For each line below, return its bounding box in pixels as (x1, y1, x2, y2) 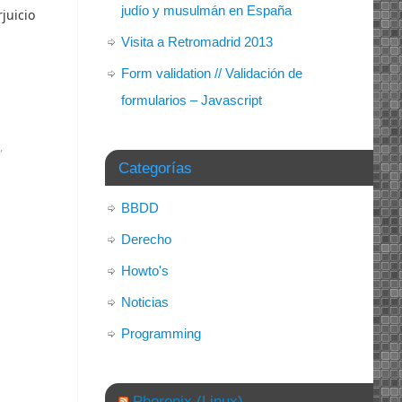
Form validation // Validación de (121, 66, 302, 82)
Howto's (121, 263, 169, 279)
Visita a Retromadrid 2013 (121, 34, 273, 50)
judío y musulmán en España (121, 3, 292, 19)
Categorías (118, 160, 192, 177)
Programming (121, 326, 201, 342)
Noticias (121, 294, 169, 310)
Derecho (121, 232, 171, 248)
